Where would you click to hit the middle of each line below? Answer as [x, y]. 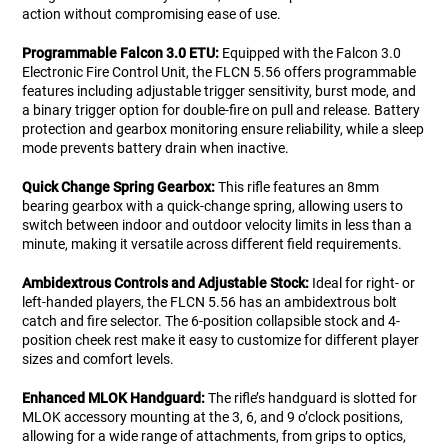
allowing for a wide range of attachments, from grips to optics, [214, 436]
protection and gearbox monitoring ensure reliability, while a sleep [223, 129]
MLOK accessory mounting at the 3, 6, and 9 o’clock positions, [213, 417]
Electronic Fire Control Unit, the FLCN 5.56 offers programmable [219, 72]
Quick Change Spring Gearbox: [119, 187]
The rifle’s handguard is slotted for [311, 398]
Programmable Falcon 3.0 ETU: [121, 53]
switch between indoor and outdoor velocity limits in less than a [217, 225]
